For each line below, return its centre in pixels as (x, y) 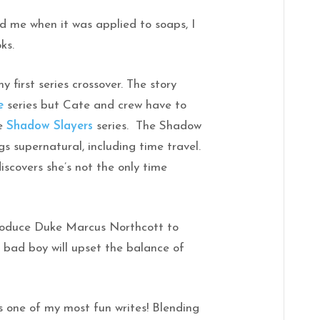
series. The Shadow (147, 126)
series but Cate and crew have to (97, 105)
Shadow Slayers (50, 126)
